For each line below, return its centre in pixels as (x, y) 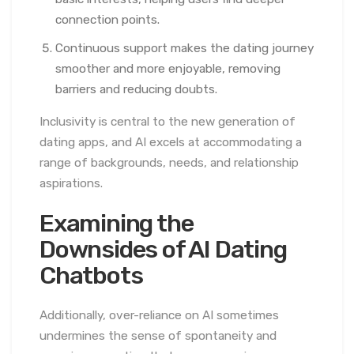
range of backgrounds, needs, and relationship (169, 163)
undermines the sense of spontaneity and (158, 335)
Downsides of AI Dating (163, 250)
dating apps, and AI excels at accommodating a (171, 143)
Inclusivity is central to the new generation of (168, 122)
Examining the (117, 224)
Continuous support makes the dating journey (185, 48)
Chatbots (91, 276)
